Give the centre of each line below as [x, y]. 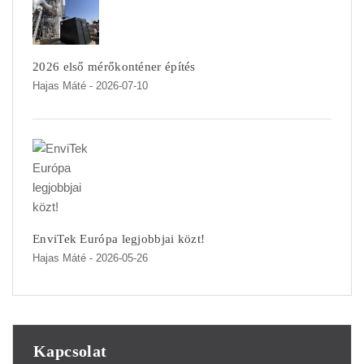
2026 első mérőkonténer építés [114, 67]
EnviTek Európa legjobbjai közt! [119, 239]
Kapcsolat [70, 351]
